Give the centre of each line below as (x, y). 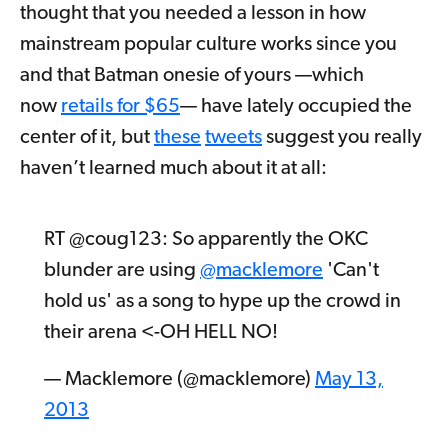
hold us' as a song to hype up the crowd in (222, 301)
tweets (233, 137)
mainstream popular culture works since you (208, 44)
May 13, (349, 379)
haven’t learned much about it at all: (173, 168)
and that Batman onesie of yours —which (192, 75)
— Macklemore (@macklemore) (179, 379)
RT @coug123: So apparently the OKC (206, 239)
